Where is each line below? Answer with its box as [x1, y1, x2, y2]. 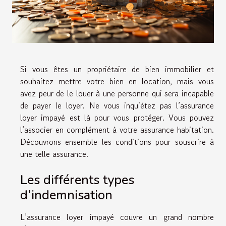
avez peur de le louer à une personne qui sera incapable [20, 87, 214, 99]
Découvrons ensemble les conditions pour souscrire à [20, 135, 214, 148]
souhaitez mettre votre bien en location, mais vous [20, 75, 214, 87]
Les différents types [20, 171, 134, 189]
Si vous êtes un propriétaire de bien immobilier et [20, 63, 214, 75]
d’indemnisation [20, 186, 112, 204]
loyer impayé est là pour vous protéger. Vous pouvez [20, 111, 214, 124]
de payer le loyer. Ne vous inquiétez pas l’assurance [20, 99, 214, 111]
